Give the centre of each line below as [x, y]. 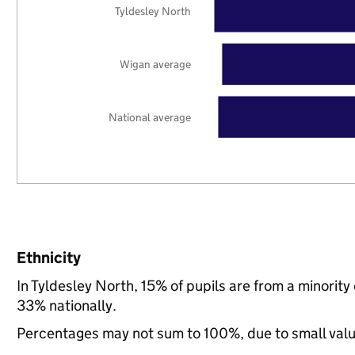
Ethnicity [48, 258]
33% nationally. [66, 305]
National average [150, 117]
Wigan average [156, 64]
